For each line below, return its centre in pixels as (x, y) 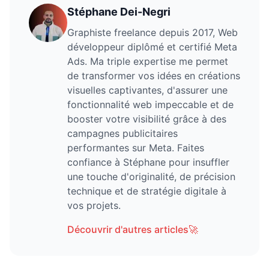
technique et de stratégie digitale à (147, 191)
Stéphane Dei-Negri (119, 12)
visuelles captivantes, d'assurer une (147, 90)
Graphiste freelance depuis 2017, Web (153, 33)
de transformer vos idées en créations (154, 76)
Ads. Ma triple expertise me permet (148, 62)
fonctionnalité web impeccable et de (150, 105)
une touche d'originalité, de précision (151, 177)
